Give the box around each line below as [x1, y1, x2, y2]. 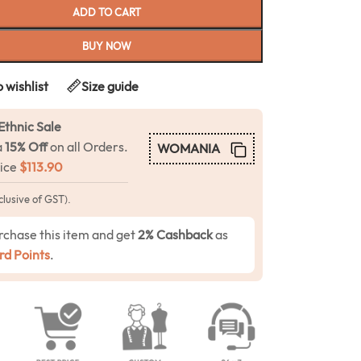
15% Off [4, 139, 48, 155]
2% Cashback [137, 226, 213, 243]
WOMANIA [156, 139, 220, 156]
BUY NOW [81, 39, 131, 52]
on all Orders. [47, 139, 128, 155]
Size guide [81, 77, 139, 94]
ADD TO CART [72, 6, 141, 19]
